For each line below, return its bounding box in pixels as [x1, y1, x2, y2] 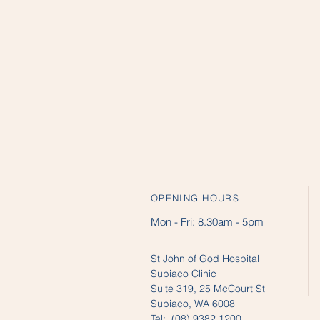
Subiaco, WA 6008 [151, 297, 235, 310]
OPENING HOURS [151, 192, 239, 204]
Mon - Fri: [151, 215, 195, 229]
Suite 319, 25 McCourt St [151, 282, 265, 295]
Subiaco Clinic [151, 267, 216, 280]
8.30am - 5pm [195, 215, 264, 229]
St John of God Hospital [151, 252, 262, 265]
